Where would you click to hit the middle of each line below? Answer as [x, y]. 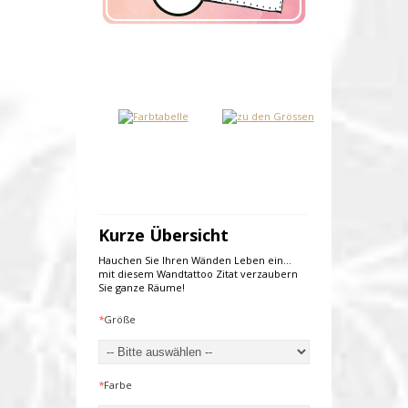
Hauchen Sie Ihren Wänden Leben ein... [195, 260]
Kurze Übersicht [163, 235]
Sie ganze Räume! [142, 288]
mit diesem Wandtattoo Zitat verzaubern [198, 274]
